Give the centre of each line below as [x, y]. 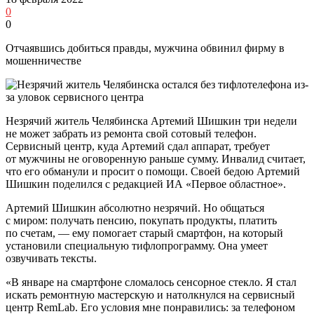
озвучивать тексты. [51, 258]
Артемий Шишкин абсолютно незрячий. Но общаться [135, 207]
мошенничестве [43, 60]
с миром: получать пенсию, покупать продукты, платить [141, 220]
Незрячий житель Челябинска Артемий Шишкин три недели [151, 121]
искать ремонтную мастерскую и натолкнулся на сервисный [150, 294]
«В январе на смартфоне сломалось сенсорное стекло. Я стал [151, 282]
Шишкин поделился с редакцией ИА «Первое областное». [146, 184]
